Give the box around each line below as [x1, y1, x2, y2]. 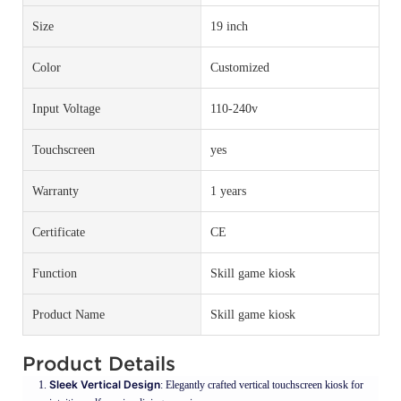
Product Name [32, 307, 105, 321]
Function [32, 266, 77, 280]
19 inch [209, 19, 248, 33]
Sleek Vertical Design [49, 377, 160, 391]
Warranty [32, 183, 79, 198]
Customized [209, 60, 269, 74]
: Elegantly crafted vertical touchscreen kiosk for [160, 378, 363, 391]
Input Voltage [32, 101, 100, 115]
